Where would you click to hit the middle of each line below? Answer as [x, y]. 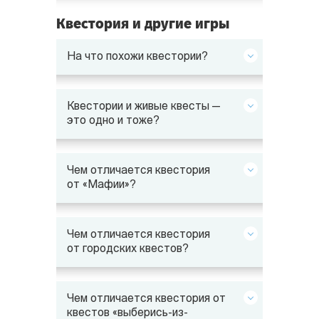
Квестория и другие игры [143, 23]
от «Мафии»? [101, 185]
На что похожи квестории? [137, 57]
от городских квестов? [128, 249]
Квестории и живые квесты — [143, 107]
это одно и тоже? [113, 121]
